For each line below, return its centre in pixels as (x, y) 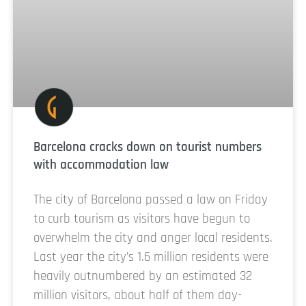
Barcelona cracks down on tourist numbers (148, 147)
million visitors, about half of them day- (138, 295)
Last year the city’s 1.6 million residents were (151, 257)
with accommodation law (101, 165)
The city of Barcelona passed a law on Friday (151, 199)
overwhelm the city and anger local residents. (153, 238)
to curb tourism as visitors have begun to (142, 219)
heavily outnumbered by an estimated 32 (143, 276)
